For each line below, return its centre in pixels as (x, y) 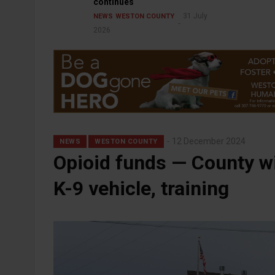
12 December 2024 (208, 141)
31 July (195, 16)
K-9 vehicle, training (141, 189)
